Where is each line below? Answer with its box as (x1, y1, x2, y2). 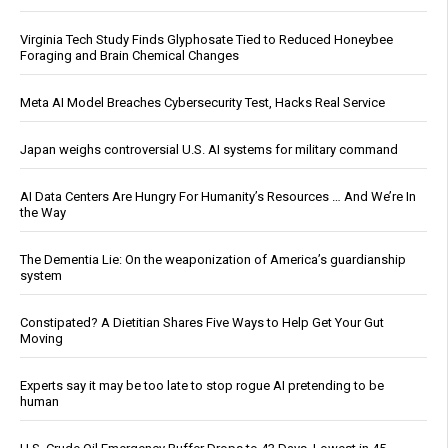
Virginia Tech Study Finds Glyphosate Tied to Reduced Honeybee (20, 32, 393, 48)
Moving (20, 331, 63, 347)
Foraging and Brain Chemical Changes (20, 48, 239, 64)
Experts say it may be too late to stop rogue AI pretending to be (20, 378, 384, 394)
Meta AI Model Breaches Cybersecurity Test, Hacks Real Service (20, 95, 385, 111)
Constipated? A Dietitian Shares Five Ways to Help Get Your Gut (20, 315, 384, 331)
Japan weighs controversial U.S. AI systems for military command (20, 142, 398, 158)
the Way (20, 205, 66, 221)
